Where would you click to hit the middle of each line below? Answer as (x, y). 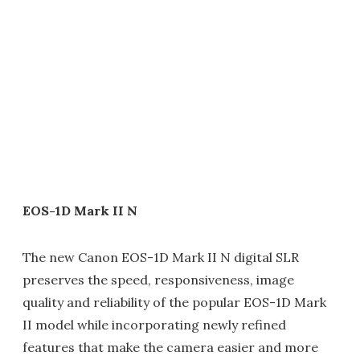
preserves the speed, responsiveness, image (158, 280)
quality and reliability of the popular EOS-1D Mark (174, 302)
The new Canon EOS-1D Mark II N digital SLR (161, 257)
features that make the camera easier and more (170, 347)
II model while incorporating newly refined (154, 325)
